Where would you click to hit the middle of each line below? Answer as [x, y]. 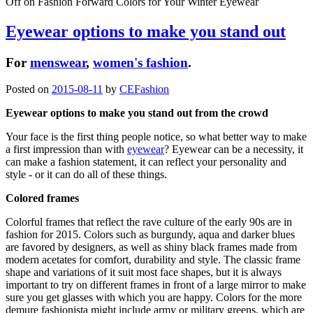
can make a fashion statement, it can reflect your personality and [146, 162]
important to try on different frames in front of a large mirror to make [156, 285]
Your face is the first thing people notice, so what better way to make [156, 137]
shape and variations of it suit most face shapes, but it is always [144, 272]
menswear [58, 62]
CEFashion [144, 89]
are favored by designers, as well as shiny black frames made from [151, 247]
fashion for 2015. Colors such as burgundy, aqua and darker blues [150, 235]
